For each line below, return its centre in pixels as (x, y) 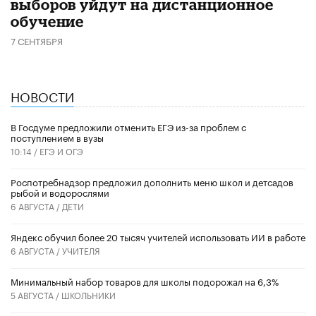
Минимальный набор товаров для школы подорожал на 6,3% (145, 281)
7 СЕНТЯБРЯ (37, 40)
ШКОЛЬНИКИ (89, 295)
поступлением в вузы (57, 137)
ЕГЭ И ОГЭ (61, 151)
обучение (48, 21)
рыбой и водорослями (60, 192)
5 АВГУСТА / (36, 295)
